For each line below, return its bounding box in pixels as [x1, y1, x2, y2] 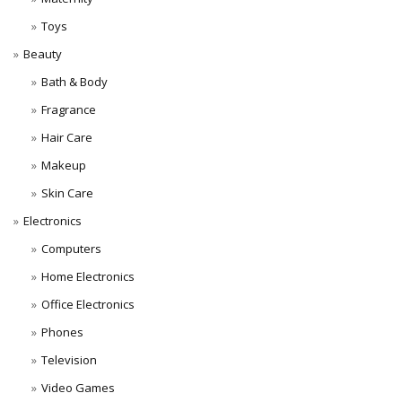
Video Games [40, 380, 115, 396]
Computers [40, 240, 101, 257]
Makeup [40, 157, 86, 173]
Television [40, 352, 97, 368]
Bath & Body [40, 74, 108, 90]
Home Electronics [40, 268, 135, 284]
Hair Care [40, 129, 92, 145]
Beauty [23, 46, 62, 62]
